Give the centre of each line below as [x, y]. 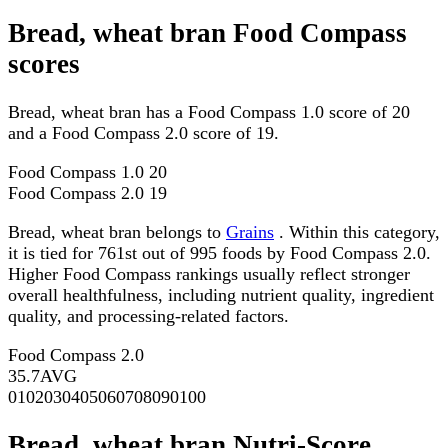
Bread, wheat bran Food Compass [207, 32]
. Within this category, [357, 232]
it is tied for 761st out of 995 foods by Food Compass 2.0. [219, 253]
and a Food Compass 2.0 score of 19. [143, 133]
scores [44, 63]
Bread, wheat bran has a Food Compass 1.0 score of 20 [209, 112]
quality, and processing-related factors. [148, 316]
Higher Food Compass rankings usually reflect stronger [209, 274]
